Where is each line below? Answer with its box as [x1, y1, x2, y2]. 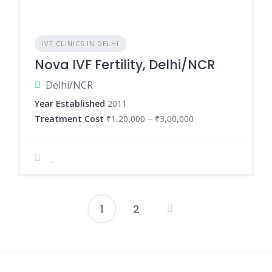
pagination [135, 229, 235, 255]
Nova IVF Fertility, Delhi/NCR [35, 56, 215, 73]
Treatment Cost [35, 113, 104, 124]
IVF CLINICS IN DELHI [42, 39, 119, 48]
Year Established [35, 98, 105, 109]
